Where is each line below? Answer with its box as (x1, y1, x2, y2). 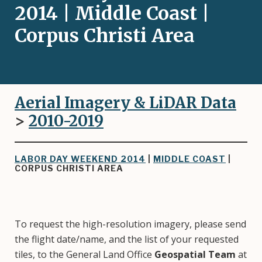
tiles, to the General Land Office (15, 248, 154, 261)
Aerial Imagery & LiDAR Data (15, 93, 236, 112)
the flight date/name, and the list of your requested (15, 233, 239, 246)
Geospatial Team (154, 248, 236, 261)
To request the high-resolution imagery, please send (15, 218, 246, 230)
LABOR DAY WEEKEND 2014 (15, 154, 146, 164)
